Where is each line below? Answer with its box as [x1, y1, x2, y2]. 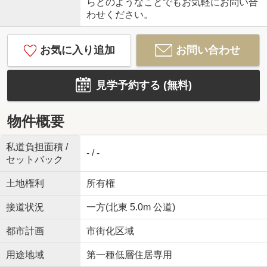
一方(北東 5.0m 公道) [86, 202, 175, 212]
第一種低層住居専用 [86, 250, 172, 260]
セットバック [5, 154, 63, 164]
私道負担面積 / [5, 142, 68, 152]
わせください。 [86, 9, 153, 20]
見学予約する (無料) [95, 79, 192, 91]
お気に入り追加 [39, 44, 115, 56]
